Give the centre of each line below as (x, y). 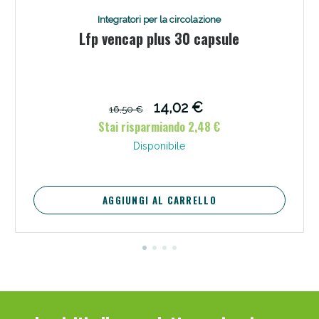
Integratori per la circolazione (159, 19)
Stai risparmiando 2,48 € (159, 126)
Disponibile (159, 146)
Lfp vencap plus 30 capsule (159, 38)
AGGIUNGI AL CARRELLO (159, 200)
